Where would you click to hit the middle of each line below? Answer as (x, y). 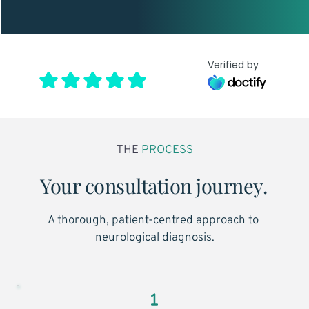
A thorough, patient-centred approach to (153, 220)
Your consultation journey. (154, 185)
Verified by (233, 64)
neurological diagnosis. (154, 238)
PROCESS (166, 150)
